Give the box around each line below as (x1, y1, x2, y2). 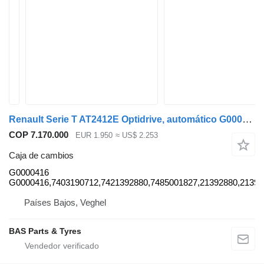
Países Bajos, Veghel (24, 197, 106, 207)
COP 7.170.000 (9, 130, 68, 140)
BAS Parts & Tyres (9, 226, 81, 236)
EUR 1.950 (75, 131, 113, 140)
